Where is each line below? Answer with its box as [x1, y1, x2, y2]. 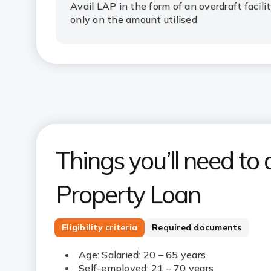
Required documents [152, 222, 242, 233]
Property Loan [56, 179, 200, 209]
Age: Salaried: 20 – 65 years [79, 249, 206, 261]
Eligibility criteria [62, 222, 137, 233]
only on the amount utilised [70, 13, 200, 25]
